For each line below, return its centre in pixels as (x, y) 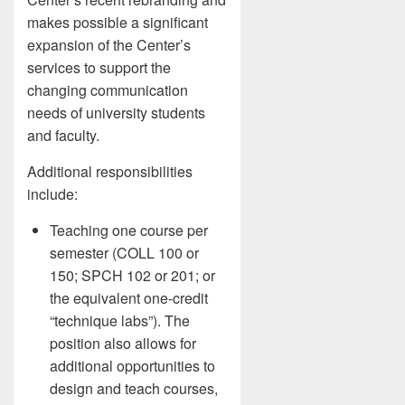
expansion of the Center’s (109, 45)
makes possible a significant (118, 22)
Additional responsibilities (110, 171)
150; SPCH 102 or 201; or (132, 275)
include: (52, 194)
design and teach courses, (134, 388)
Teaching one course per (129, 230)
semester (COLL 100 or (124, 253)
